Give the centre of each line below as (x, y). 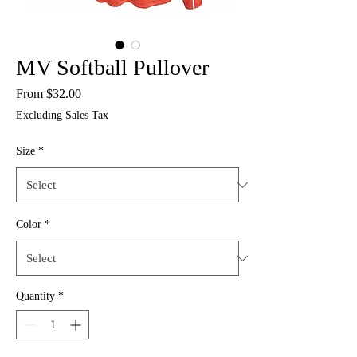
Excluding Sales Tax (62, 115)
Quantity (35, 296)
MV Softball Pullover (112, 67)
